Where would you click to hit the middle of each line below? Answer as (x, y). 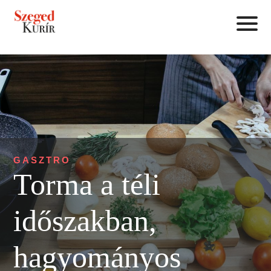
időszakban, (85, 221)
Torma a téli (87, 184)
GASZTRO (42, 160)
